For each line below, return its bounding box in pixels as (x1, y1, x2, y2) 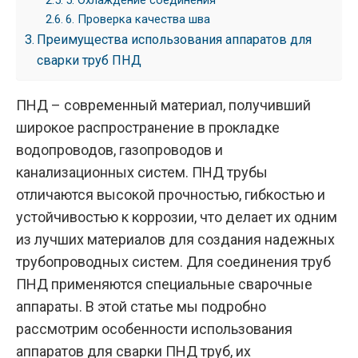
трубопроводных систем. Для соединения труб (16, 253, 331, 271)
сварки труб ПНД (37, 53, 142, 69)
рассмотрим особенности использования (16, 320, 292, 338)
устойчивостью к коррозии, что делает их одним (16, 209, 337, 226)
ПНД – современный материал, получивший (16, 97, 311, 114)
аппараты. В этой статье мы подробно (16, 298, 266, 316)
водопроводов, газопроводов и (16, 141, 223, 159)
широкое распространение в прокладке (16, 119, 280, 137)
